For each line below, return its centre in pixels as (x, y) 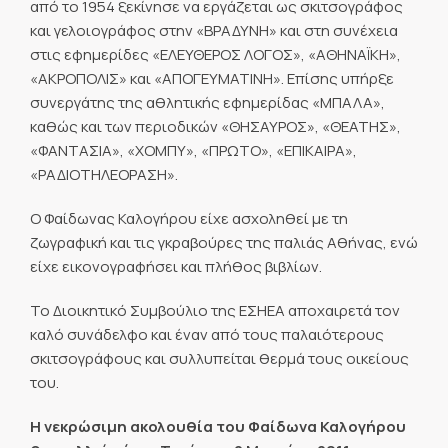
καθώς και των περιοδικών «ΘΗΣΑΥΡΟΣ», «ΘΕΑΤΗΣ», (215, 126)
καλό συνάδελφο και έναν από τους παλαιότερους (207, 334)
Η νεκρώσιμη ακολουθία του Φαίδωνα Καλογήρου (218, 427)
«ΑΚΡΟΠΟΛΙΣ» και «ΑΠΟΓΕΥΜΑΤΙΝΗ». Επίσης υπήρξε (212, 78)
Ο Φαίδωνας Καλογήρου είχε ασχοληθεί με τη (189, 218)
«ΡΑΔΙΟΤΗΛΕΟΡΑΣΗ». (104, 174)
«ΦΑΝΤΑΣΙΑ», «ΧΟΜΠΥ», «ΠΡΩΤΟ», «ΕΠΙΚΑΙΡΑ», (193, 150)
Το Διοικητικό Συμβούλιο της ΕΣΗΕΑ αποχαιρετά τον (215, 310)
